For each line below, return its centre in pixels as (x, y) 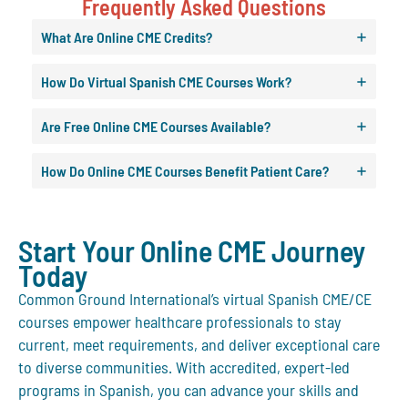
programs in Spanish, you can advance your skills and (189, 390)
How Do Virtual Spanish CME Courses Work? (166, 82)
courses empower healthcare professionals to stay (179, 322)
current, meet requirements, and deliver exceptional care (199, 345)
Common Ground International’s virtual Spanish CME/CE (195, 299)
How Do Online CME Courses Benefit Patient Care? (185, 171)
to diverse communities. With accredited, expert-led (184, 367)
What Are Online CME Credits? (127, 37)
